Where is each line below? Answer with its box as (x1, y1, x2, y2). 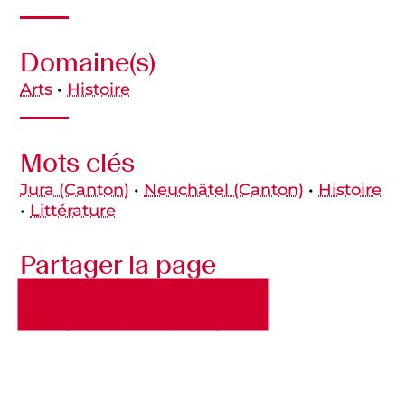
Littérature (30, 200, 117, 221)
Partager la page (20, 247, 217, 281)
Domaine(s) (20, 45, 156, 80)
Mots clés (20, 146, 136, 180)
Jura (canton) (20, 179, 130, 200)
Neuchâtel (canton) (144, 179, 305, 200)
